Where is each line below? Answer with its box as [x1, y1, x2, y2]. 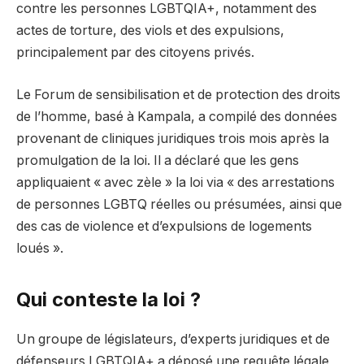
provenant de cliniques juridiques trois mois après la [16, 130, 329, 146]
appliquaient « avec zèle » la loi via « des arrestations [16, 174, 335, 190]
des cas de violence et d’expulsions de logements [16, 218, 312, 234]
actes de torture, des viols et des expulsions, [16, 23, 284, 39]
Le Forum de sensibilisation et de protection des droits [16, 86, 340, 102]
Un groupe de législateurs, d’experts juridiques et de [16, 331, 330, 347]
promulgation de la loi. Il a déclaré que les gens [16, 152, 299, 168]
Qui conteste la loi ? [16, 287, 201, 311]
